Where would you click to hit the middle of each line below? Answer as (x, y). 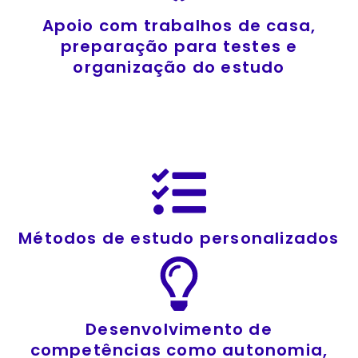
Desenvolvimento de (179, 329)
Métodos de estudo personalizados (179, 238)
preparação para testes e (179, 46)
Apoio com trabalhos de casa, (179, 25)
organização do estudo (179, 67)
